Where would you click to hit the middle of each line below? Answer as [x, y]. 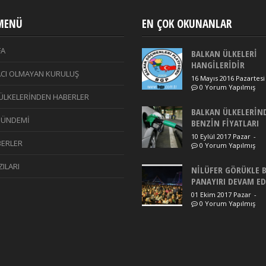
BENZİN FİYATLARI [225, 123]
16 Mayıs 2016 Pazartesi [228, 78]
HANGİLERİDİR [218, 64]
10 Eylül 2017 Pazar [221, 136]
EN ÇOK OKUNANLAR [187, 23]
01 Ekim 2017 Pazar [221, 194]
